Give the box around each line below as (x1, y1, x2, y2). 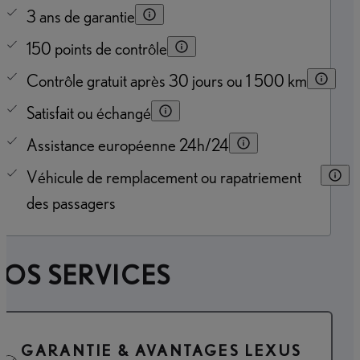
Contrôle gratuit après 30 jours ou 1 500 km (27, 71, 307, 92)
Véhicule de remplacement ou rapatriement (27, 167, 301, 188)
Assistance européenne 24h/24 (27, 135, 229, 156)
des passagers (27, 193, 116, 214)
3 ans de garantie (27, 6, 135, 27)
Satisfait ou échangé (27, 103, 151, 124)
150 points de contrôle (27, 39, 167, 59)
